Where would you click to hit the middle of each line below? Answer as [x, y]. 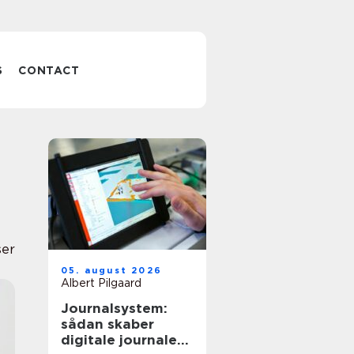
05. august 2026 [111, 270]
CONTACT [49, 70]
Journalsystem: [114, 308]
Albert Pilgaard [101, 283]
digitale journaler [122, 340]
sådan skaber [107, 324]
